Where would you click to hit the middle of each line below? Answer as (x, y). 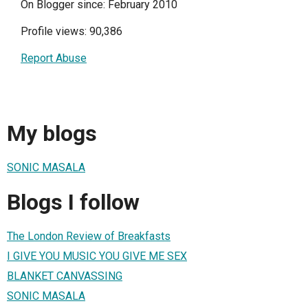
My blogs (52, 133)
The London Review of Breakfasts (89, 236)
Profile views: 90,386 (71, 31)
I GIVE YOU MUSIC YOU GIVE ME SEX (97, 256)
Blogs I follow (73, 202)
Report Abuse (54, 58)
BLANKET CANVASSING (65, 276)
